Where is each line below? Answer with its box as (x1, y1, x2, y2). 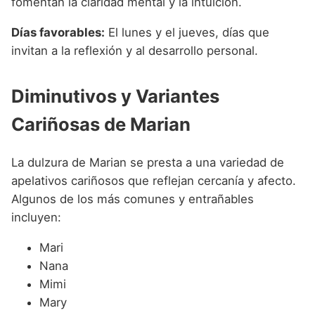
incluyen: (11, 210, 61, 225)
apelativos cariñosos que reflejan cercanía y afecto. (11, 174, 296, 188)
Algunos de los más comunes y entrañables (11, 192, 254, 207)
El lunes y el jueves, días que (105, 25, 269, 39)
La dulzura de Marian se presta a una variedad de (11, 155, 284, 170)
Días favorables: (11, 25, 105, 39)
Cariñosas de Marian (11, 112, 191, 135)
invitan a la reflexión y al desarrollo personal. (11, 43, 258, 58)
